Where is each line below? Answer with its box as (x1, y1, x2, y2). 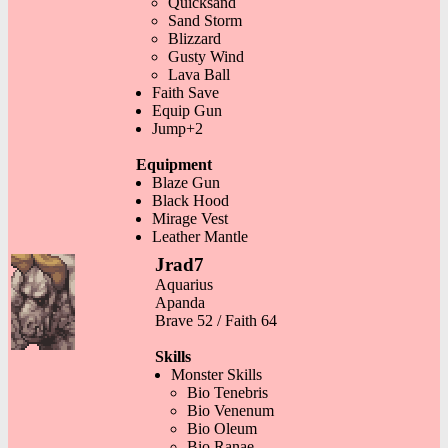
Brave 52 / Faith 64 (155, 311, 277, 329)
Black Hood (152, 191, 229, 209)
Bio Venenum (187, 401, 274, 419)
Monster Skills (171, 365, 262, 383)
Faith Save (152, 83, 219, 101)
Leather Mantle (152, 227, 248, 245)
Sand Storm (168, 11, 242, 29)
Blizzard (168, 29, 221, 47)
